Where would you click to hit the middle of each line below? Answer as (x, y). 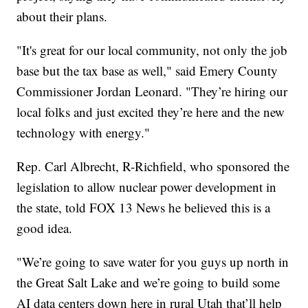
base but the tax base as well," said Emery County (147, 71)
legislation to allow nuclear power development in (147, 187)
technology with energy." (84, 133)
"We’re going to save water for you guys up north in (153, 262)
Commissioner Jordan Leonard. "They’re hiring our (152, 91)
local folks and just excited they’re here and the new (151, 112)
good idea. (45, 228)
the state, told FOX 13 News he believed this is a (144, 208)
